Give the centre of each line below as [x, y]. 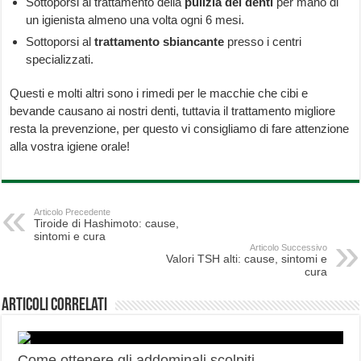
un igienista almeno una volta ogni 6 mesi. [135, 20]
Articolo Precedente [73, 212]
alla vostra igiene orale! [70, 147]
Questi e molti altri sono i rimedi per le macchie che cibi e [159, 93]
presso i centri [263, 42]
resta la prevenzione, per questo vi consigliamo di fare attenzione [180, 129]
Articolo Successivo [288, 248]
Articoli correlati [55, 306]
